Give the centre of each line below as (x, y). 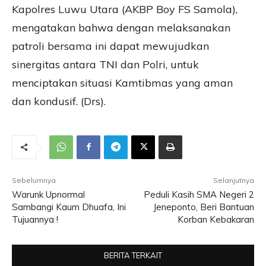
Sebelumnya (34, 180)
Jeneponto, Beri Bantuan (203, 207)
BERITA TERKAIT (133, 255)
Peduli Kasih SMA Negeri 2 (199, 194)
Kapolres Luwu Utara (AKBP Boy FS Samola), (125, 9)
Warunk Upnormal (48, 194)
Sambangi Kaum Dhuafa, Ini (69, 207)
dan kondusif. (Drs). (59, 101)
